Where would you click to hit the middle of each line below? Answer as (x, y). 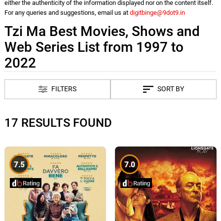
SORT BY (171, 89)
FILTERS (64, 89)
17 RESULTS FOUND (58, 123)
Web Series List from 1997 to (94, 47)
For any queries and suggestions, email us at (67, 12)
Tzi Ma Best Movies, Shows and (102, 31)
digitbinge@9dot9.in (157, 12)
